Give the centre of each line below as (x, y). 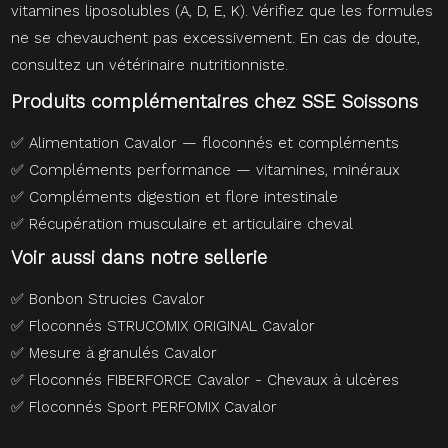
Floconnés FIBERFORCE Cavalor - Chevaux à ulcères (214, 380)
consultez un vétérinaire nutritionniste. (150, 65)
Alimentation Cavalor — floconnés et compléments (214, 143)
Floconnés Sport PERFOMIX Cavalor (153, 407)
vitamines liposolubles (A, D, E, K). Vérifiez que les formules (222, 11)
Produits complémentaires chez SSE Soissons (215, 102)
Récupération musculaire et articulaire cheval (191, 224)
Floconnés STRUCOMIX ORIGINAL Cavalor (172, 326)
